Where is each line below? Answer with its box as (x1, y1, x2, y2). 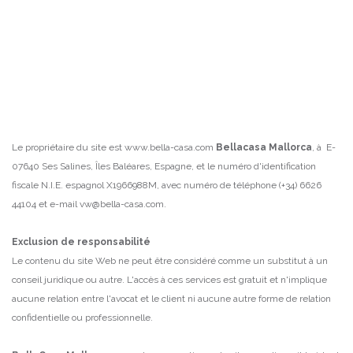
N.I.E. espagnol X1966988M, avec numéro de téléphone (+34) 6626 (41, 180, 321, 191)
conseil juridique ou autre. (12, 274, 127, 286)
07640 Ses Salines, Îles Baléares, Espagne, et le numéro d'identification (12, 161, 316, 173)
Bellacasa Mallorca (216, 142, 312, 154)
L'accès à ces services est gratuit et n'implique (127, 274, 327, 286)
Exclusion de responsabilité (12, 236, 150, 248)
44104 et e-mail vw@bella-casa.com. (12, 199, 166, 210)
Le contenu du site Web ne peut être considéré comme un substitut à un (12, 255, 328, 267)
